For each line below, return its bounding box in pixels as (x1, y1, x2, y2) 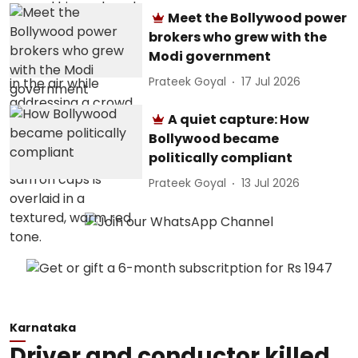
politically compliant (149, 148, 293, 167)
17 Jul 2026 (241, 74, 301, 89)
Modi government (149, 46, 272, 66)
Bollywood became (149, 129, 280, 148)
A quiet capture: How (168, 109, 310, 129)
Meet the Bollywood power (168, 8, 348, 27)
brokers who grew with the (149, 27, 328, 46)
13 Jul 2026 (241, 175, 300, 191)
